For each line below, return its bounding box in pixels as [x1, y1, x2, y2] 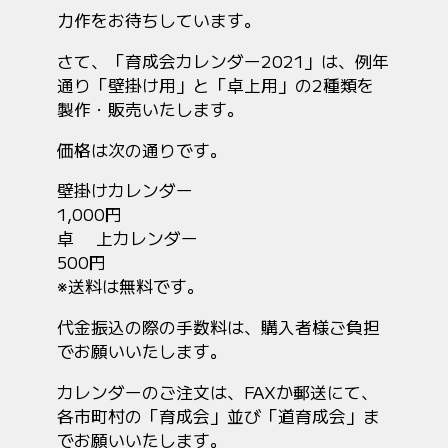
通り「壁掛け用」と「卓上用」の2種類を [57, 72, 375, 97]
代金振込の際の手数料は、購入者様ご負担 [57, 315, 381, 340]
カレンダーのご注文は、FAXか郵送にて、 [57, 379, 379, 404]
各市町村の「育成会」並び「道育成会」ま [57, 403, 381, 428]
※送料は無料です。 [57, 274, 205, 299]
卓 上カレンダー [57, 226, 199, 251]
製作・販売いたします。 [57, 96, 245, 121]
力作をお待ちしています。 [57, 8, 262, 33]
